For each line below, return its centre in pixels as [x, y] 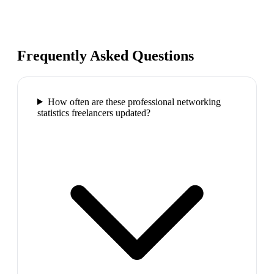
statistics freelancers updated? [94, 113]
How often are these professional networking [134, 102]
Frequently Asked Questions [106, 55]
